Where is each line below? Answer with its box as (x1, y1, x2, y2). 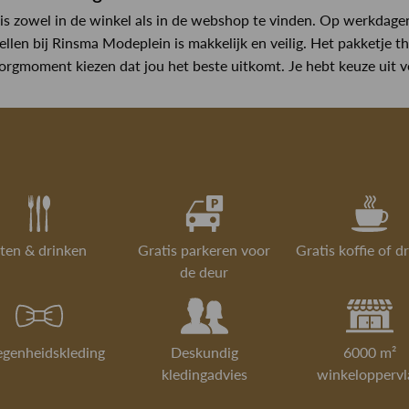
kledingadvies (161, 365, 247, 383)
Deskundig (170, 343, 238, 362)
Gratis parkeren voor (138, 241, 271, 259)
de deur (180, 263, 229, 281)
